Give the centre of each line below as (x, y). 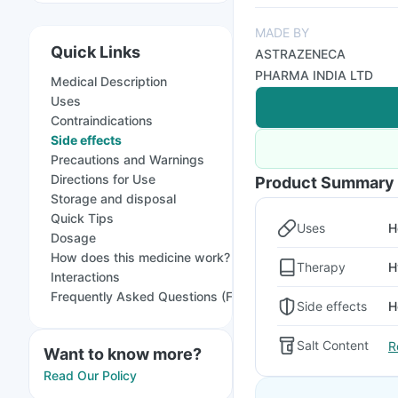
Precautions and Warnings (127, 159)
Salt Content (333, 345)
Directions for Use (103, 179)
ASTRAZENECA (300, 54)
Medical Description (109, 81)
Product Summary (325, 183)
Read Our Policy (90, 375)
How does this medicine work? (140, 257)
